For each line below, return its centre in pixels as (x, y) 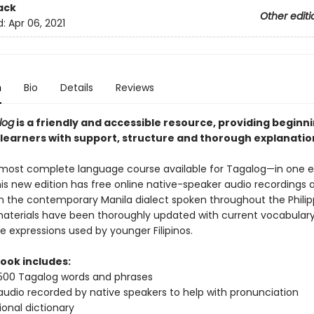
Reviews (135, 88)
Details (76, 88)
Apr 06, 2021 (36, 23)
